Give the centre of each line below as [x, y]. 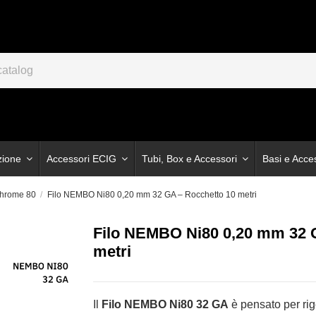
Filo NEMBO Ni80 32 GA [165, 304]
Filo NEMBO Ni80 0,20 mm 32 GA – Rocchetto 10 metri [152, 195]
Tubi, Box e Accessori [191, 159]
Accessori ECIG [83, 159]
